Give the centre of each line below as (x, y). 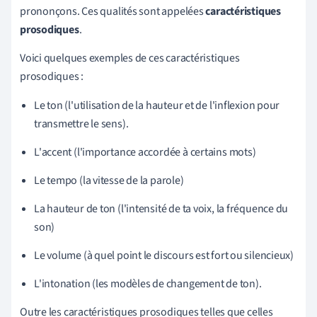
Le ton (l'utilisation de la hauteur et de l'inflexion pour (157, 106)
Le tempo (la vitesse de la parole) (109, 181)
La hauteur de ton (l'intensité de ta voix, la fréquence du (161, 209)
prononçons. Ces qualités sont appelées (113, 12)
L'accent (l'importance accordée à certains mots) (145, 152)
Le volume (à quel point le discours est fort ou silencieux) (164, 256)
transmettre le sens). (81, 124)
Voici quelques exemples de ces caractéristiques (130, 58)
